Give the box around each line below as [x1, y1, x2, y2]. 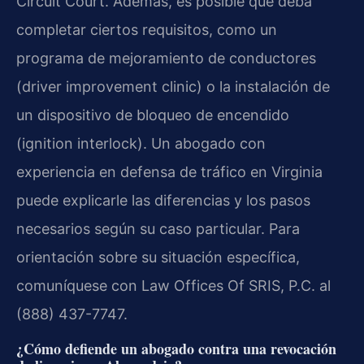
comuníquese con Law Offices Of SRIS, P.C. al [16, 277, 331, 295]
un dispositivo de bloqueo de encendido [16, 106, 289, 124]
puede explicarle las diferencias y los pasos [16, 192, 310, 210]
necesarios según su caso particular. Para [16, 220, 300, 238]
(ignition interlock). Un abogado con [16, 135, 266, 153]
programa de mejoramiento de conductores [16, 50, 316, 67]
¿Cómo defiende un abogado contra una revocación [16, 337, 336, 359]
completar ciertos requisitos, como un [16, 21, 277, 39]
